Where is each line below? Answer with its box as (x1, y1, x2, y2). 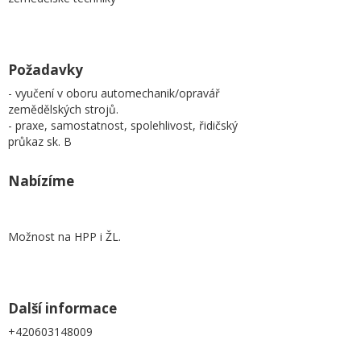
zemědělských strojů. (8, 102, 118, 117)
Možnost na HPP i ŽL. (8, 229, 121, 244)
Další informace (8, 299, 117, 317)
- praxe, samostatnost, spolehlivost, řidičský (8, 118, 238, 133)
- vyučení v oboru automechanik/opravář (8, 85, 220, 101)
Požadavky (8, 60, 83, 79)
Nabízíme (8, 172, 74, 190)
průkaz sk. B (8, 134, 72, 149)
